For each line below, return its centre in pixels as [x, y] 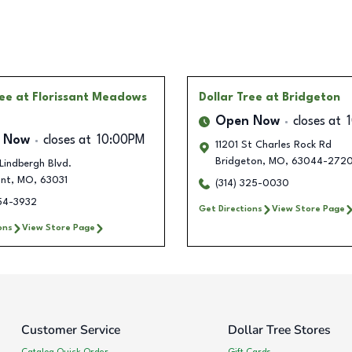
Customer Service [71, 330]
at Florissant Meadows [81, 98]
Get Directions [231, 209]
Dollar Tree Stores [279, 330]
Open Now [247, 122]
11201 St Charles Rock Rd [273, 145]
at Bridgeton [303, 98]
